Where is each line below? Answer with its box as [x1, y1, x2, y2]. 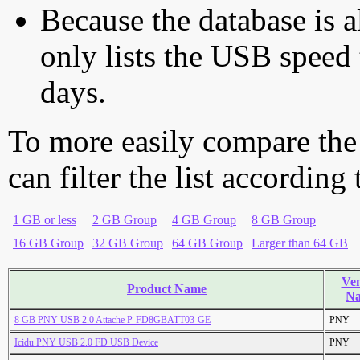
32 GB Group [92, 236, 163, 251]
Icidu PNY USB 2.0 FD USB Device [14, 337, 158, 349]
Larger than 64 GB [252, 236, 348, 251]
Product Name [127, 282, 207, 297]
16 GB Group [13, 236, 84, 251]
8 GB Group [252, 213, 316, 227]
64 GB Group [172, 236, 243, 251]
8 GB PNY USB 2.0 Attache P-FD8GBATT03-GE [14, 314, 211, 326]
